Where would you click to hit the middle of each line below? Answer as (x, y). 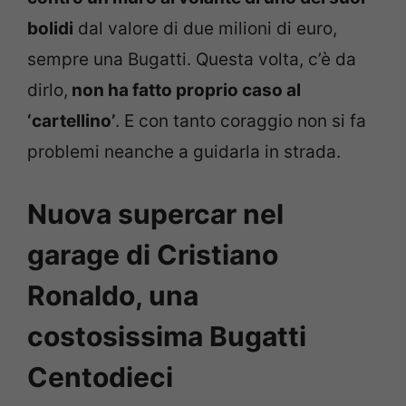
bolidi (50, 29)
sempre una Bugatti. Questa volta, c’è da (192, 60)
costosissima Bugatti (167, 336)
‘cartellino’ (71, 121)
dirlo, (48, 91)
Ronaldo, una (113, 295)
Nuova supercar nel (155, 213)
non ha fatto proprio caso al (184, 91)
